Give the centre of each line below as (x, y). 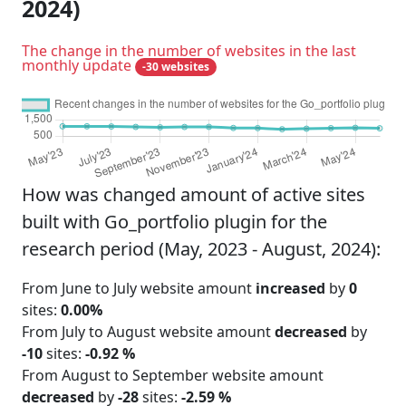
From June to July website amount (139, 288)
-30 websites (175, 66)
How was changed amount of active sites (193, 194)
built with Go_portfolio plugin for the (174, 221)
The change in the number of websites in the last (189, 50)
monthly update (78, 65)
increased (290, 288)
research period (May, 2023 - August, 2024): (201, 248)
